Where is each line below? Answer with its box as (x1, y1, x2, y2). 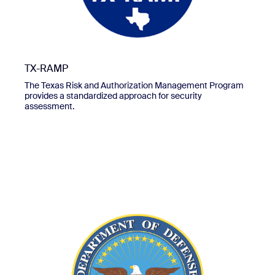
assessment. (25, 100, 74, 112)
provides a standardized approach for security (25, 90, 202, 101)
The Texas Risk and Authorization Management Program (25, 79, 244, 91)
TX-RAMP (25, 61, 68, 75)
